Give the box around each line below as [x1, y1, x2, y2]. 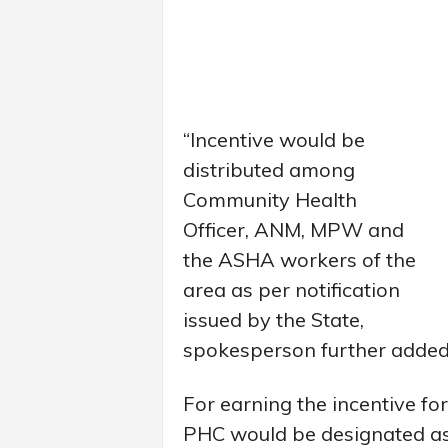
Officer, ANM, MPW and [182, 216, 404, 242]
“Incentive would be [182, 126, 365, 152]
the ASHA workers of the [182, 246, 416, 272]
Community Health [182, 186, 357, 212]
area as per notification [182, 276, 400, 302]
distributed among [182, 156, 355, 182]
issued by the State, [182, 306, 364, 332]
